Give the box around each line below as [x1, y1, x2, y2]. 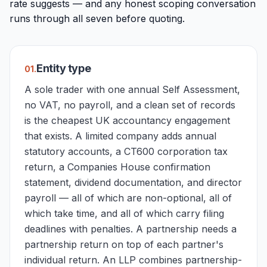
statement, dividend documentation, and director [24, 176, 242, 188]
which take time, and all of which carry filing [24, 207, 224, 219]
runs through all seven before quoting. [10, 13, 185, 24]
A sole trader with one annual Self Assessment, [24, 83, 240, 95]
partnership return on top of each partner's [24, 238, 223, 250]
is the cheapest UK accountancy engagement [24, 114, 230, 126]
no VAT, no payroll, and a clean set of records [24, 99, 235, 111]
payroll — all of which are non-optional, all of [24, 192, 232, 204]
